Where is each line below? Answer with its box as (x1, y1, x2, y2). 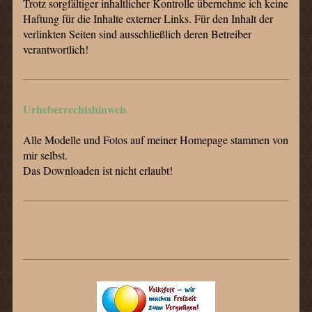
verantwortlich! (22, 41, 88, 56)
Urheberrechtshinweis (22, 100, 127, 117)
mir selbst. (22, 147, 68, 162)
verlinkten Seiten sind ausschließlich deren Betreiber (22, 26, 251, 41)
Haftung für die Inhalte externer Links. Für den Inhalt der (22, 10, 273, 26)
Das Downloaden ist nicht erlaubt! (22, 162, 173, 178)
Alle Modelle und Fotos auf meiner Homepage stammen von (22, 132, 288, 147)
